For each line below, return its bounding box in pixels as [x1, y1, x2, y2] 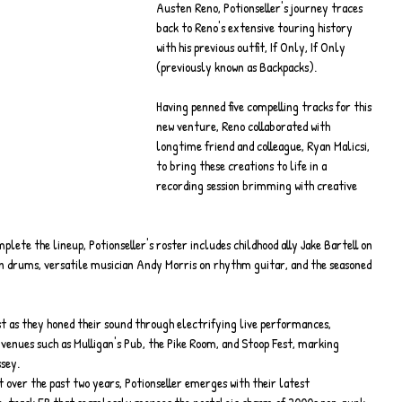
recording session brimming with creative [156, 176, 360, 195]
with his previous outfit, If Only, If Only [156, 38, 348, 57]
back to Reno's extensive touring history [156, 18, 355, 37]
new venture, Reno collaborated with [156, 117, 333, 135]
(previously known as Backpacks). [156, 57, 317, 76]
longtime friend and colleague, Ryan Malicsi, [156, 136, 372, 155]
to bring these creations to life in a [156, 156, 329, 175]
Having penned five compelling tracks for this [156, 97, 374, 116]
